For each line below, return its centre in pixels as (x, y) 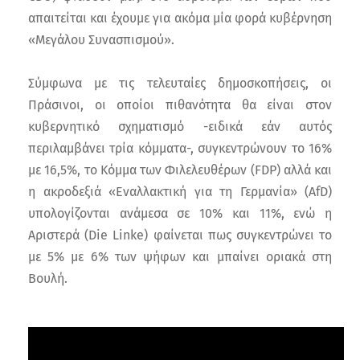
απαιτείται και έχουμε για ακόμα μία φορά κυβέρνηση (180, 18)
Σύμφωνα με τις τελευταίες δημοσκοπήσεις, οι (180, 84)
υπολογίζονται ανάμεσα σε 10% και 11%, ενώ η (180, 214)
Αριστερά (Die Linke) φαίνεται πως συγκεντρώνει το (180, 235)
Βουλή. (48, 279)
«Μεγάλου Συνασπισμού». (101, 40)
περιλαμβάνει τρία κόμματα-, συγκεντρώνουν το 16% (180, 149)
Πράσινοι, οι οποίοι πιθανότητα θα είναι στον (180, 105)
